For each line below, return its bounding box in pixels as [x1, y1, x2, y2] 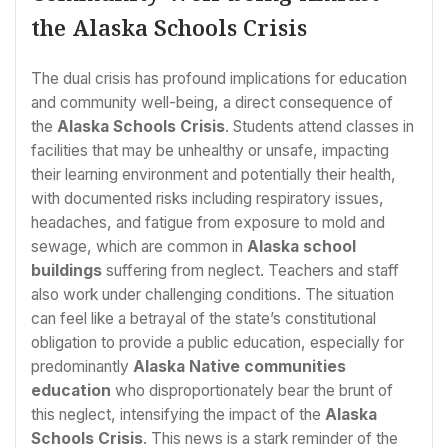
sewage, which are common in [31, 236, 247, 256]
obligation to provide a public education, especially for [31, 332, 404, 352]
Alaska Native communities [133, 356, 346, 376]
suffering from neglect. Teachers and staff [102, 260, 399, 280]
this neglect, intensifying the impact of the [31, 404, 325, 424]
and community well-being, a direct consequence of [31, 92, 393, 112]
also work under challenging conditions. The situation [31, 284, 394, 304]
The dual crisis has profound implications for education [31, 68, 407, 88]
